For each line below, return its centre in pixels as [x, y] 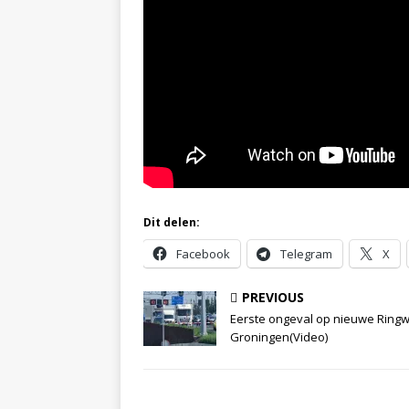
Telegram [306, 254]
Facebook [203, 254]
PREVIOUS [273, 298]
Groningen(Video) [279, 337]
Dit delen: [172, 223]
